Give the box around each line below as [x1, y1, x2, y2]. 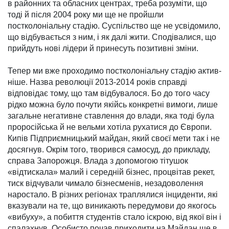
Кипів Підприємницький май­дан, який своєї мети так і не [8, 134, 220, 143]
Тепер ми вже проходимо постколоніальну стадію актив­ [8, 66, 221, 76]
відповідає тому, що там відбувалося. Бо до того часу [8, 89, 210, 98]
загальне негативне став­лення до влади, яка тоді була [8, 111, 214, 121]
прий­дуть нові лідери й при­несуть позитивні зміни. [8, 44, 198, 53]
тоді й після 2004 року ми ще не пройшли [8, 10, 164, 19]
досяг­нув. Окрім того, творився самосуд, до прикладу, [8, 145, 210, 154]
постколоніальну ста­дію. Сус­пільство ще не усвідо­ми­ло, [8, 21, 220, 31]
